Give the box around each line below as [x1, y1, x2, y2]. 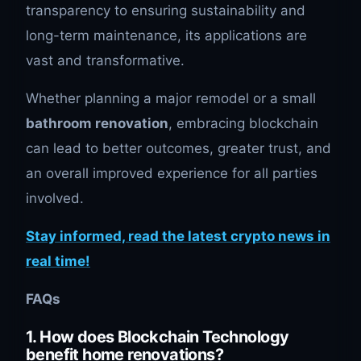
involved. [26, 190, 84, 207]
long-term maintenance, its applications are [26, 27, 307, 44]
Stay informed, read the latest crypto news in [26, 228, 330, 245]
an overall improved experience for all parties [26, 165, 317, 182]
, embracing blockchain [168, 115, 318, 132]
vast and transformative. [26, 52, 185, 69]
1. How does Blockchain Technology [26, 327, 289, 347]
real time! [26, 253, 90, 270]
